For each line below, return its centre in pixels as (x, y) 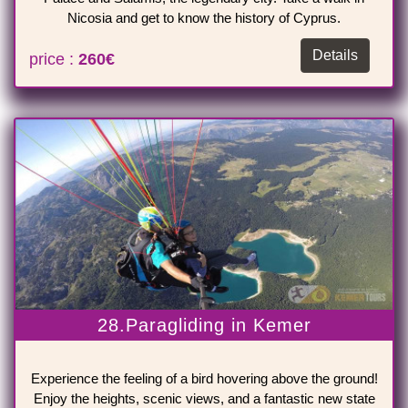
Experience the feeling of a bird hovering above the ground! (204, 379)
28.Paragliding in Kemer (204, 326)
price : (54, 60)
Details (335, 56)
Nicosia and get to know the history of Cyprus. (204, 18)
